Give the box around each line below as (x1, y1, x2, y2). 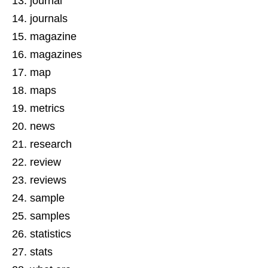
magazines (30, 48, 82, 60)
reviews (30, 173, 66, 186)
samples (30, 209, 70, 222)
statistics (30, 227, 71, 240)
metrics (30, 102, 65, 114)
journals (30, 12, 68, 25)
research (30, 138, 72, 150)
